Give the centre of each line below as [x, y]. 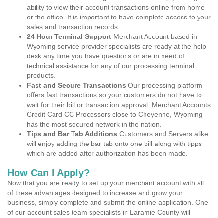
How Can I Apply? [48, 173]
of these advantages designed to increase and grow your [95, 193]
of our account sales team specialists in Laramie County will [99, 212]
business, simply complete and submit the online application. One [108, 202]
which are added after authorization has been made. [107, 153]
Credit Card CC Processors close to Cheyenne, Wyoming [115, 114]
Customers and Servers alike [163, 134]
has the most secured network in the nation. [94, 124]
